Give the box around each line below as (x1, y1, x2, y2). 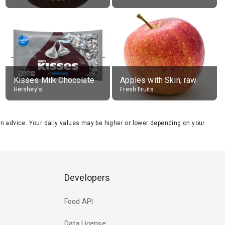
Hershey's (13, 86, 43, 93)
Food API (64, 197, 93, 205)
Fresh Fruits (120, 86, 154, 93)
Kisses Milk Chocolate (13, 75, 94, 85)
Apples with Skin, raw (120, 75, 197, 85)
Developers (64, 172, 110, 183)
